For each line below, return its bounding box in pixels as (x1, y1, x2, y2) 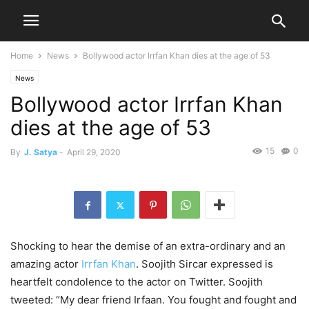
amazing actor (10, 257, 81, 271)
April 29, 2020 (67, 147, 121, 157)
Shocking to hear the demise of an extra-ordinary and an (10, 239, 286, 253)
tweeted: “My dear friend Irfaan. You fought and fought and (10, 293, 297, 307)
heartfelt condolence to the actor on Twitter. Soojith (10, 275, 263, 289)
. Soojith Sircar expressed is (136, 257, 273, 271)
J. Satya (24, 147, 57, 157)
